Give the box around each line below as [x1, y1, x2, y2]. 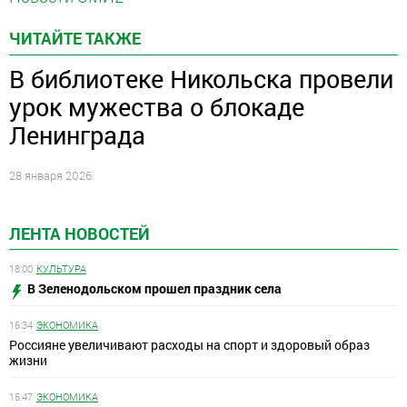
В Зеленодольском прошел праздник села [27, 280, 282, 298]
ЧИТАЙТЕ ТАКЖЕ [9, 27, 141, 50]
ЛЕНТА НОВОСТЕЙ [9, 222, 150, 244]
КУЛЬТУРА [36, 262, 86, 276]
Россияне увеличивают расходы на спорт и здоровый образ [9, 336, 370, 354]
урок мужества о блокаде [9, 90, 304, 123]
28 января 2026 [9, 166, 92, 184]
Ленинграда [9, 118, 145, 151]
